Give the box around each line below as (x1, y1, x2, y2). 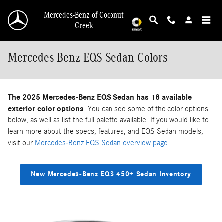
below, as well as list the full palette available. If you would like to (8, 115, 209, 124)
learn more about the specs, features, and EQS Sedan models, (8, 127, 203, 136)
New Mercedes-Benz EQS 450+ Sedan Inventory (30, 170, 192, 179)
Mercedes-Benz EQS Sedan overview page (35, 138, 167, 147)
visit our (8, 138, 35, 147)
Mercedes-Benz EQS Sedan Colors (8, 50, 167, 65)
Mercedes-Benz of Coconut (44, 10, 124, 20)
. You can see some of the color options (84, 104, 208, 113)
